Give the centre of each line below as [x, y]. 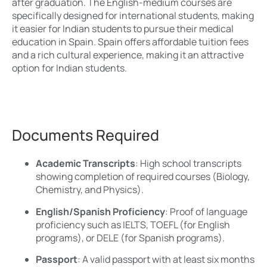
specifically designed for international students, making [133, 16]
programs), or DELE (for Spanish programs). [130, 237]
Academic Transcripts [86, 164]
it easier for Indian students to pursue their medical [123, 29]
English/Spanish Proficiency [100, 211]
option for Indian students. [69, 68]
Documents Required [86, 135]
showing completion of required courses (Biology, [143, 177]
